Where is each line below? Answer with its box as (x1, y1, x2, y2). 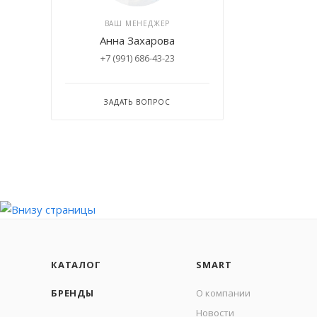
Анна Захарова (100, 33, 175, 47)
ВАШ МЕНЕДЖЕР (104, 18, 171, 28)
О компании (196, 286, 251, 299)
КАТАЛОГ (51, 258, 101, 271)
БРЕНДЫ (51, 286, 94, 299)
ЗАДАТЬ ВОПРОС (104, 96, 171, 107)
